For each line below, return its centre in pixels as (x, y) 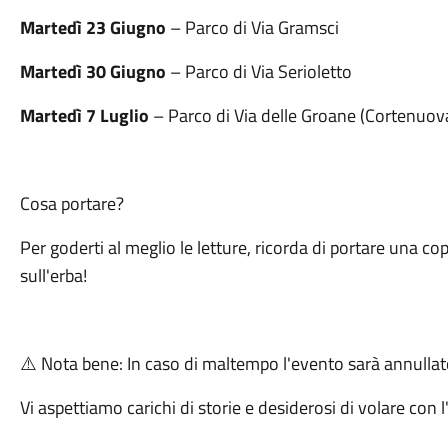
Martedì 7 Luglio (84, 115)
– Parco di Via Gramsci (252, 27)
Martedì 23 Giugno (92, 27)
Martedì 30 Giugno (92, 71)
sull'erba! (53, 275)
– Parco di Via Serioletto (258, 71)
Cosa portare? (71, 203)
